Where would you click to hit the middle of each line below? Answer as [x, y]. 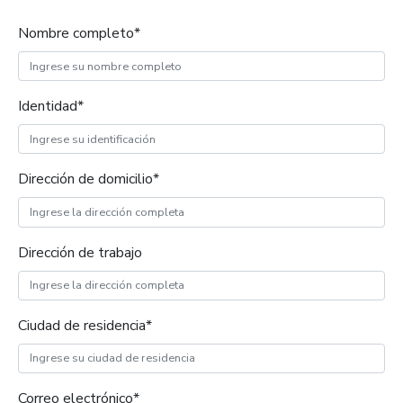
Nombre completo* [79, 33]
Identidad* [51, 107]
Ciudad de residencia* [85, 325]
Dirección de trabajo [80, 252]
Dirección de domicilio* [89, 179]
